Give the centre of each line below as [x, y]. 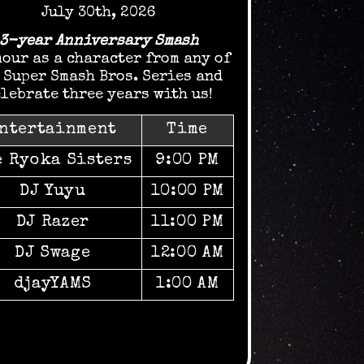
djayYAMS [52, 285]
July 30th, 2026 [99, 13]
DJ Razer [52, 223]
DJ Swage [53, 254]
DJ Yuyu [52, 192]
